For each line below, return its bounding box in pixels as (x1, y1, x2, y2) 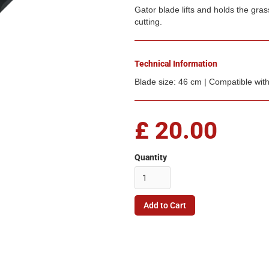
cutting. (134, 17, 162, 27)
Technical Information (134, 59, 217, 69)
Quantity (134, 153, 167, 163)
